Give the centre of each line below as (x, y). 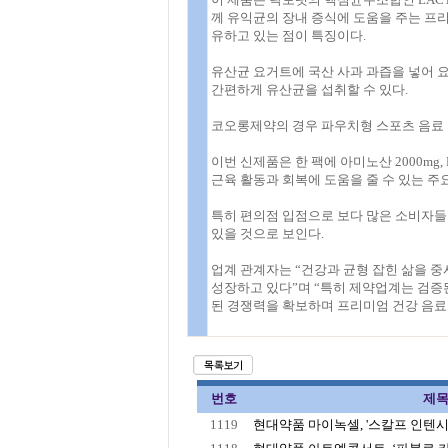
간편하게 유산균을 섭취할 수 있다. (309, 89)
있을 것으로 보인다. (267, 233)
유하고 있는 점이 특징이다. (288, 35)
